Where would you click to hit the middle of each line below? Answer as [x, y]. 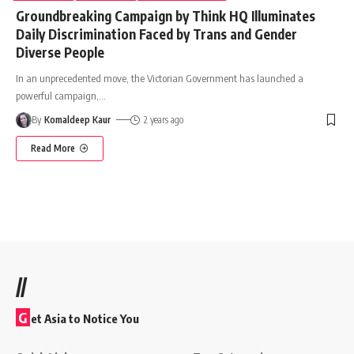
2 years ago [163, 119]
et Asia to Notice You [85, 319]
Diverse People [60, 52]
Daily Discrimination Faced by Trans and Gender [156, 34]
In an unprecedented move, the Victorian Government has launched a [160, 78]
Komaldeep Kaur [78, 119]
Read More [53, 148]
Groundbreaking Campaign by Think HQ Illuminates [166, 15]
